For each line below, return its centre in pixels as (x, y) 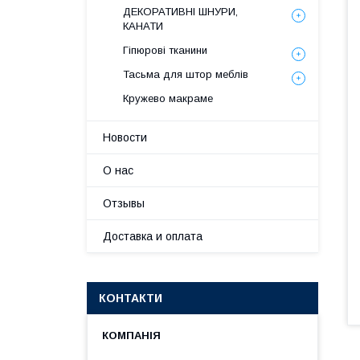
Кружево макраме (168, 98)
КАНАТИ (143, 26)
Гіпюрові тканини (165, 50)
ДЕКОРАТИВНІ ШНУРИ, (180, 12)
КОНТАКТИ (131, 298)
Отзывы (124, 203)
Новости (125, 137)
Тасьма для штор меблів (186, 74)
